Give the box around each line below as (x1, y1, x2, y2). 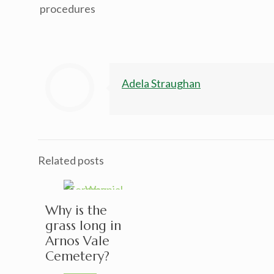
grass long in (45, 218, 121, 234)
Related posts (38, 154, 104, 167)
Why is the (45, 202, 107, 218)
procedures (40, 2, 95, 15)
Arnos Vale (45, 233, 109, 249)
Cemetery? (45, 248, 109, 264)
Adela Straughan (122, 76, 201, 90)
